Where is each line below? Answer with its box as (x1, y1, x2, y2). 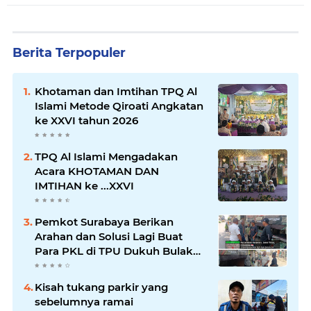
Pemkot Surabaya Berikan (35, 215, 174, 228)
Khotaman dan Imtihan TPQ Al (35, 84, 197, 98)
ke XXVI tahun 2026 (35, 113, 138, 127)
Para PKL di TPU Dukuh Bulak (35, 244, 193, 258)
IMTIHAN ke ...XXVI (35, 178, 134, 192)
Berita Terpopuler (12, 44, 126, 60)
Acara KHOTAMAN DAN (35, 164, 159, 178)
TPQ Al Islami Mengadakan (35, 149, 178, 163)
